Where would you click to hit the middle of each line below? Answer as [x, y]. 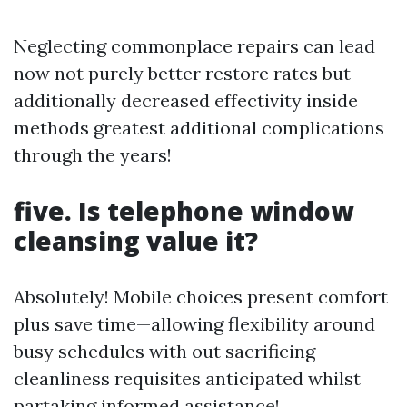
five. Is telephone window [184, 211]
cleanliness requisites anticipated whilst [187, 378]
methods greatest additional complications [199, 128]
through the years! [93, 155]
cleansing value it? [136, 241]
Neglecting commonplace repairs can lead [194, 46]
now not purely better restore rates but [182, 73]
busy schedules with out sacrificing [164, 351]
